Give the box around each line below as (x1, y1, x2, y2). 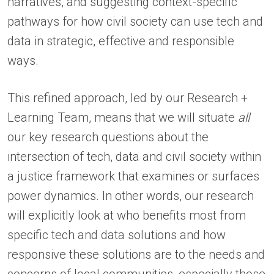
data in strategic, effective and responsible (7, 34, 234, 49)
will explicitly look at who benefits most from (7, 208, 246, 223)
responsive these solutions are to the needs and (7, 247, 265, 262)
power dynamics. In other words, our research (7, 188, 254, 204)
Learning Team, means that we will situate (7, 110, 238, 125)
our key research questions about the (7, 130, 209, 145)
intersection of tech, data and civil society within (7, 149, 261, 165)
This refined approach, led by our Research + (7, 91, 248, 106)
